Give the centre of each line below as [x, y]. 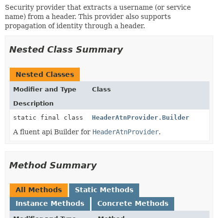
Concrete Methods [133, 203]
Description [33, 103]
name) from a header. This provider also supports [88, 17]
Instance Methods [50, 203]
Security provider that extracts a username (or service [98, 7]
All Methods [39, 190]
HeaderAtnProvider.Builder [141, 118]
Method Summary [53, 165]
